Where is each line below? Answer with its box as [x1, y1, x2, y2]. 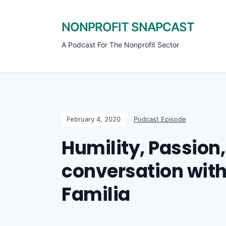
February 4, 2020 [67, 115, 121, 123]
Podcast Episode [134, 115, 186, 123]
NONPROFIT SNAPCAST [62, 20, 194, 34]
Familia [62, 182, 130, 207]
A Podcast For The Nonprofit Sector [62, 40, 179, 49]
